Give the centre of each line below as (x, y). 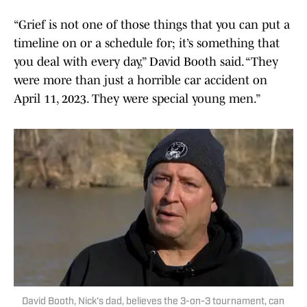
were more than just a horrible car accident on (140, 81)
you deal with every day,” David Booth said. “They (146, 62)
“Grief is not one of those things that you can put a (152, 25)
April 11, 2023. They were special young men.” (137, 99)
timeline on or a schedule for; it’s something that (147, 44)
